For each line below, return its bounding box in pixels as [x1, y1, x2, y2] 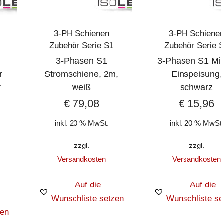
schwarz [180, 82, 213, 93]
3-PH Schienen [54, 29, 110, 38]
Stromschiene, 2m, [44, 69, 119, 79]
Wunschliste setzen [51, 193, 124, 203]
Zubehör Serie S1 [49, 41, 114, 51]
